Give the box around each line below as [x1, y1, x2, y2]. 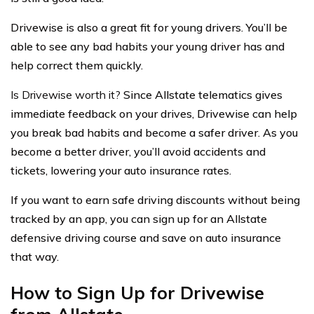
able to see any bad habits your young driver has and [11, 39, 285, 53]
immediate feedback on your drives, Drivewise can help [11, 106, 297, 121]
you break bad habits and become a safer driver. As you [11, 125, 298, 139]
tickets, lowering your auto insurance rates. [11, 163, 231, 177]
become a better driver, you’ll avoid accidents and [11, 144, 266, 158]
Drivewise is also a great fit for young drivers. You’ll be [11, 20, 287, 34]
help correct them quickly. [11, 57, 143, 72]
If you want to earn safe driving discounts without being [11, 192, 300, 207]
